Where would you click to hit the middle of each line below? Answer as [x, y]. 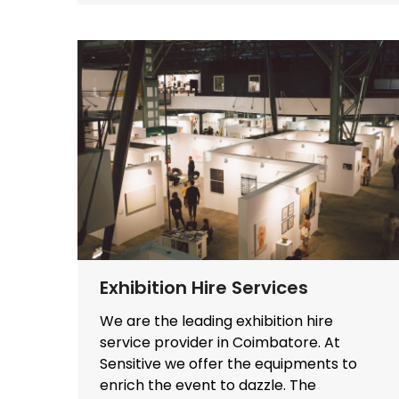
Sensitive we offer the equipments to [228, 363]
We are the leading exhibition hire [216, 321]
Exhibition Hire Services [204, 287]
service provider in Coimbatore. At [220, 342]
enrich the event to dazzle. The [208, 385]
